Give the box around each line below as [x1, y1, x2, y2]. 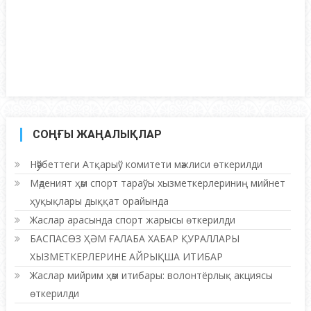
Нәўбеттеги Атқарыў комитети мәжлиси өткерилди [30, 157, 263, 171]
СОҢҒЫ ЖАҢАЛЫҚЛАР [32, 127, 162, 141]
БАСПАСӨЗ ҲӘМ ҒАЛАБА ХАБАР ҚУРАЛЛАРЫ [30, 231, 240, 245]
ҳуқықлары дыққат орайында [30, 194, 169, 208]
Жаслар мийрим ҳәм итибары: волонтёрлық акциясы [30, 268, 274, 282]
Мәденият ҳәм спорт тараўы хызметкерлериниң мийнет [30, 176, 286, 190]
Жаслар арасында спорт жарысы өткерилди [30, 212, 236, 226]
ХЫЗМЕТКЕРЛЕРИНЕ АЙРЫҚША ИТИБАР [30, 249, 224, 263]
